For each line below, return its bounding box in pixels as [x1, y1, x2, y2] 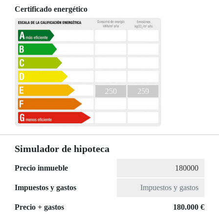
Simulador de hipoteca [15, 143, 109, 154]
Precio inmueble [15, 164, 68, 173]
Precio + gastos [15, 203, 64, 212]
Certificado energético [15, 5, 88, 13]
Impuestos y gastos [15, 183, 76, 192]
